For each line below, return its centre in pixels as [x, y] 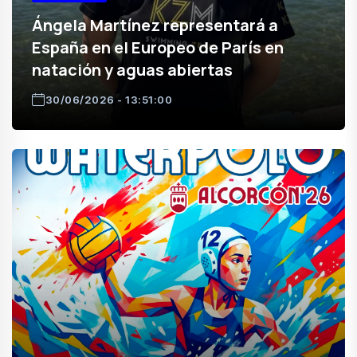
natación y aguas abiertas [132, 70]
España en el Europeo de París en [158, 47]
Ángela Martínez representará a [155, 25]
